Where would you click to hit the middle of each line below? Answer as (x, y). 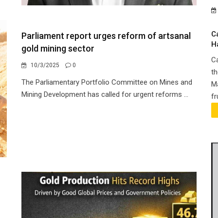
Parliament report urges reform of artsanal (106, 36)
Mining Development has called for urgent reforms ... (105, 94)
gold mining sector (58, 48)
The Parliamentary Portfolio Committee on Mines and (107, 82)
